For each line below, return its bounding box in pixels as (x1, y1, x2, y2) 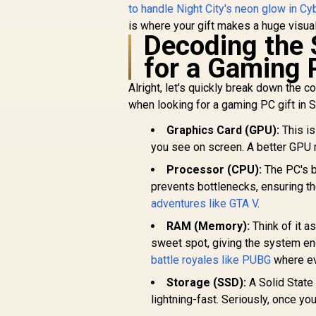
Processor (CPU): (166, 163, 262, 176)
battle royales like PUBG (151, 253, 272, 267)
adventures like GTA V (151, 197, 258, 210)
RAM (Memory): (166, 219, 250, 233)
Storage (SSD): (166, 276, 247, 289)
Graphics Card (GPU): (166, 123, 280, 137)
